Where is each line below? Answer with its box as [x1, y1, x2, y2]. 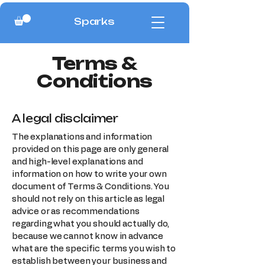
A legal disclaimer [12, 111, 118, 125]
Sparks [74, 15, 115, 27]
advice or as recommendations [12, 206, 140, 216]
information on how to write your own [12, 169, 167, 179]
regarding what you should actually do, [12, 219, 170, 228]
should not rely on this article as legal [12, 194, 165, 203]
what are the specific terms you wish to [12, 244, 176, 253]
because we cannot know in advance [12, 231, 164, 241]
